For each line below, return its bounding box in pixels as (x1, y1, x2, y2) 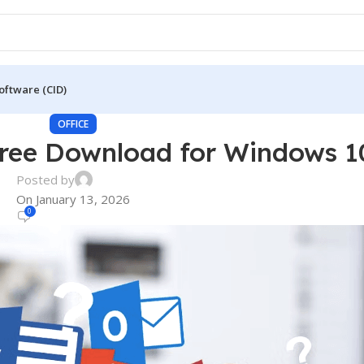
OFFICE (57, 117, 89, 131)
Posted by (15, 171, 75, 188)
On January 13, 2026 (15, 191, 130, 207)
